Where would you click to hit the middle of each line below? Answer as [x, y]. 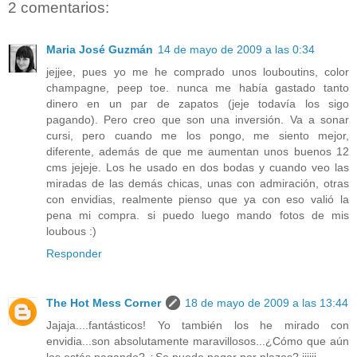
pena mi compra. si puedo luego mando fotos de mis [198, 215]
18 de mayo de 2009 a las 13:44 [267, 302]
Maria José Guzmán [100, 49]
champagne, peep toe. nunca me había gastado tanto [198, 87]
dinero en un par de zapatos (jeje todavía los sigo [198, 103]
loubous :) [71, 231]
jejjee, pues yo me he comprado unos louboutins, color [198, 71]
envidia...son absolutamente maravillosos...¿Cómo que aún [198, 341]
